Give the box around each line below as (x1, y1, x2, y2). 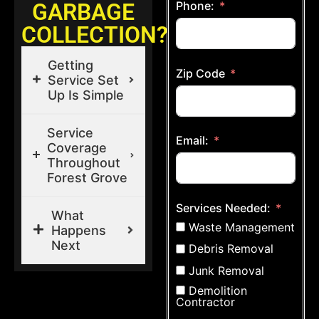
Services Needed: (176, 201, 271, 216)
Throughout (47, 155, 120, 170)
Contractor (176, 294, 235, 309)
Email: (176, 133, 209, 148)
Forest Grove (47, 169, 127, 185)
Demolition (189, 283, 247, 298)
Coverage (47, 140, 107, 155)
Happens (51, 222, 106, 238)
